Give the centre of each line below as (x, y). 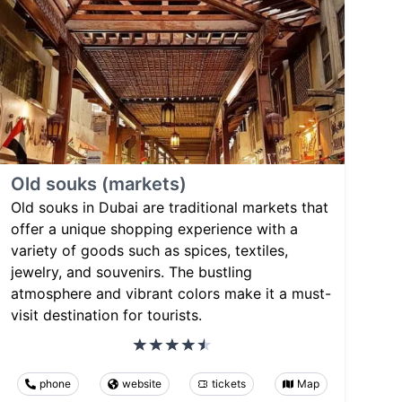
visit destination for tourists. (106, 315)
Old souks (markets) (99, 184)
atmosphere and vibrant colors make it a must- (171, 293)
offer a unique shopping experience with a (154, 228)
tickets (229, 383)
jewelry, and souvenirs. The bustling (131, 271)
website (141, 383)
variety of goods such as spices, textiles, (149, 250)
